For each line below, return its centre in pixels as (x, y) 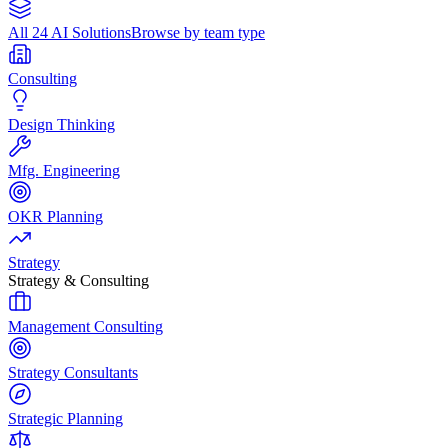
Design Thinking (61, 124)
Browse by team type (198, 32)
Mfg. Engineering (64, 170)
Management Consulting (85, 326)
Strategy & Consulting (78, 280)
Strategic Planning (65, 418)
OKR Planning (55, 216)
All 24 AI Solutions (69, 32)
